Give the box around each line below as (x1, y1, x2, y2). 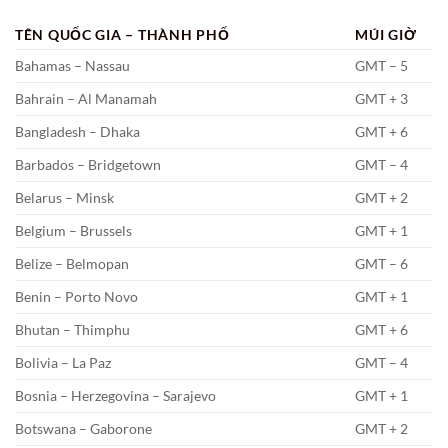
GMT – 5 (355, 57, 409, 75)
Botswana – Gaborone (15, 420, 152, 438)
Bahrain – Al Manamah (15, 90, 157, 108)
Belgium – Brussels (15, 222, 132, 240)
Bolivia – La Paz (15, 354, 111, 372)
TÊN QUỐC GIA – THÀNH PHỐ (15, 26, 230, 44)
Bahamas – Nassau (15, 57, 130, 75)
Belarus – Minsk (15, 189, 114, 207)
